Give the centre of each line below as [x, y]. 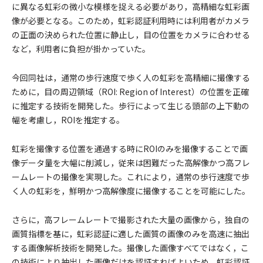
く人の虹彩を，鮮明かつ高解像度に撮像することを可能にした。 [131, 191]
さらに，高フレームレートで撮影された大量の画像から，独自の [131, 220]
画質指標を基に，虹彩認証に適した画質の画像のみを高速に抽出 [131, 234]
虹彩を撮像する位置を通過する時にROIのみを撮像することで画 [130, 149]
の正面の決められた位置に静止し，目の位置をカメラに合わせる [131, 35]
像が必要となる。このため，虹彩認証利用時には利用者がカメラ [131, 21]
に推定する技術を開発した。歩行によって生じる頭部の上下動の [131, 106]
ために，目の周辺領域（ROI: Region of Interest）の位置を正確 [130, 92]
